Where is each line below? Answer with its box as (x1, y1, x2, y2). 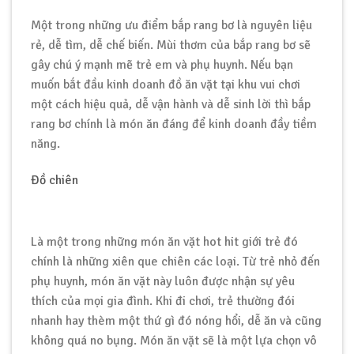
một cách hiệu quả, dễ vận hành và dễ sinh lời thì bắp (31, 96, 311, 112)
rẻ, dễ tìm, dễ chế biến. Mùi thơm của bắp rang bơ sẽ (31, 36, 311, 53)
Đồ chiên (31, 171, 78, 188)
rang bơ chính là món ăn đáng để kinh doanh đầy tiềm (31, 115, 317, 132)
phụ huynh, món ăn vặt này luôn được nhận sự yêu (31, 273, 295, 290)
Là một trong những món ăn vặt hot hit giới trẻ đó (31, 234, 298, 250)
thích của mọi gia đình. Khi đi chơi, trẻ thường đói (31, 293, 295, 310)
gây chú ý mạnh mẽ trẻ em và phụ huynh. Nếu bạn (31, 56, 293, 73)
